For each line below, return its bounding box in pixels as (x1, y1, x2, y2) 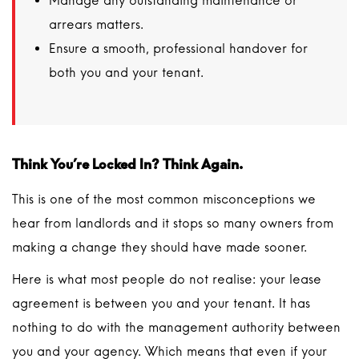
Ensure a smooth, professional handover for (49, 41, 308, 56)
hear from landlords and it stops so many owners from (12, 216, 333, 231)
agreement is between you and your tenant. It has (12, 296, 310, 311)
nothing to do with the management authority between (12, 320, 341, 335)
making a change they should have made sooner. (12, 240, 307, 255)
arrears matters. (49, 17, 143, 32)
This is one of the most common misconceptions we (12, 192, 316, 207)
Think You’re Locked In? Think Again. (12, 156, 243, 172)
